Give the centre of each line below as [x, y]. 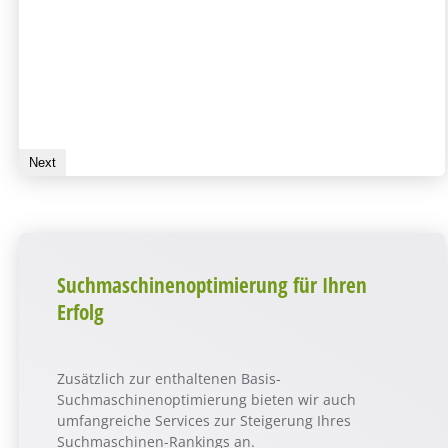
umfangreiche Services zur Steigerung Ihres [204, 421]
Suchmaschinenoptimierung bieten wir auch [207, 400]
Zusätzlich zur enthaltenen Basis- [169, 379]
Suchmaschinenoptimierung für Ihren [212, 285]
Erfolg [81, 312]
